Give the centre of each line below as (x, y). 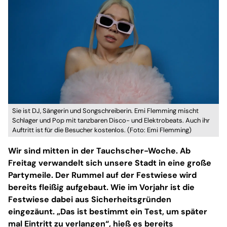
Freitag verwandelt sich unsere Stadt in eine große (110, 163)
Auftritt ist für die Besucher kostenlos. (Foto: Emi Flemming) (102, 130)
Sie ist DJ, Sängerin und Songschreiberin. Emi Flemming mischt (105, 110)
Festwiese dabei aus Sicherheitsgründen (90, 199)
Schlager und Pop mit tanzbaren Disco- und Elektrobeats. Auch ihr (111, 120)
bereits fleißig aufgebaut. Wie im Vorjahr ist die (101, 187)
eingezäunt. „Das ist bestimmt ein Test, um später (108, 211)
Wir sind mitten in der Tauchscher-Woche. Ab (99, 150)
